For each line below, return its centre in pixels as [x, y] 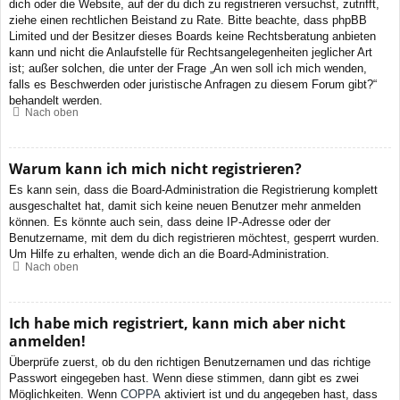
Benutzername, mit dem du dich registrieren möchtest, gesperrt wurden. [194, 238]
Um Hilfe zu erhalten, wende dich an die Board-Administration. [169, 254]
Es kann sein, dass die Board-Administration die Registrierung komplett [193, 190]
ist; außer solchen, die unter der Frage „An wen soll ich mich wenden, [188, 68]
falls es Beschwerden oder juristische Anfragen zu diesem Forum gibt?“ [193, 84]
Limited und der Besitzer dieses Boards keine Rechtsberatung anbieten [192, 36]
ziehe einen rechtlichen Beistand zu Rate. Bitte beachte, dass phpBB [188, 20]
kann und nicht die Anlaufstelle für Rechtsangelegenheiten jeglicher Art [191, 52]
